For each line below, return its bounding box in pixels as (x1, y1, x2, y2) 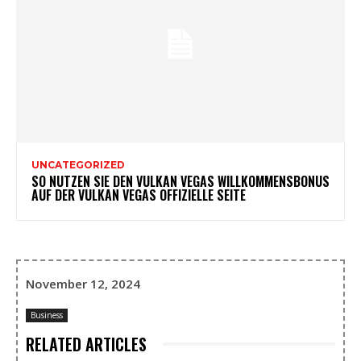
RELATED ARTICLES (26, 332, 147, 357)
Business (31, 309, 63, 322)
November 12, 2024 (26, 276, 140, 293)
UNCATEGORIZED (31, 159, 125, 172)
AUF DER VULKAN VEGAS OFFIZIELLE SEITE (31, 185, 246, 205)
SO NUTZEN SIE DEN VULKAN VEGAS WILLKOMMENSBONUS (31, 172, 330, 192)
